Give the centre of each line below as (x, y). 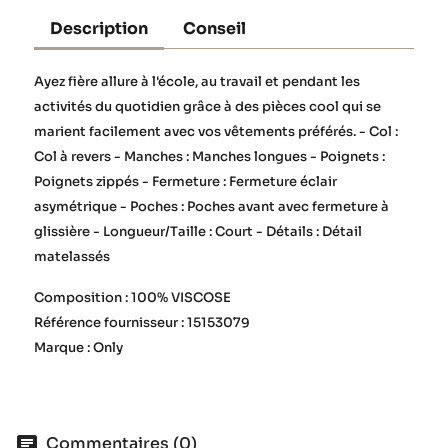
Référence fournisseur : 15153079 (142, 322)
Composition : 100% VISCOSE (132, 297)
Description (99, 28)
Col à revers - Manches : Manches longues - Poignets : (209, 156)
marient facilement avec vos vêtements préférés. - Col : (216, 131)
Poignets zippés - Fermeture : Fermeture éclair (185, 181)
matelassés (72, 256)
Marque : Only (78, 347)
